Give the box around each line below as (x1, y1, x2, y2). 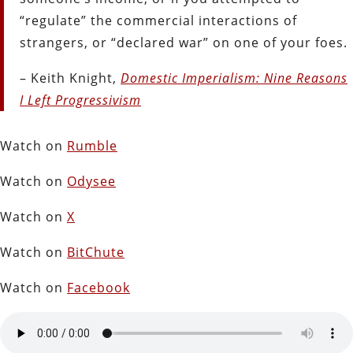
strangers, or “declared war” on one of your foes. (20, 33, 347, 51)
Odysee (67, 172, 116, 190)
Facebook (67, 278, 130, 296)
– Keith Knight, (20, 69, 121, 87)
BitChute (67, 243, 124, 261)
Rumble (67, 136, 117, 154)
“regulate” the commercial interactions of (20, 11, 297, 29)
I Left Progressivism (20, 91, 141, 109)
